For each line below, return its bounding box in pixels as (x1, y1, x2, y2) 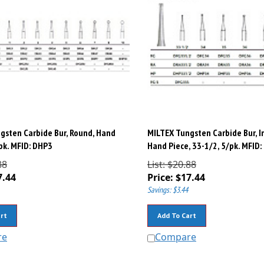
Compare (154, 225, 196, 239)
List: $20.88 (147, 153, 196, 166)
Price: (147, 166, 173, 179)
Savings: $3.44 (147, 179, 188, 190)
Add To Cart (157, 206, 196, 215)
